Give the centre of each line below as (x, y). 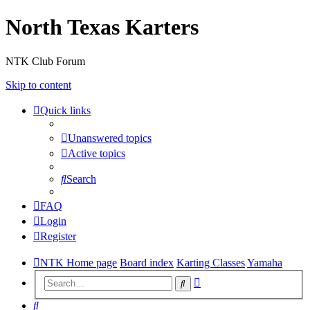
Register (58, 236)
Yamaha (265, 262)
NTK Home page (79, 262)
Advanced (222, 280)
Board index (147, 262)
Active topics (97, 153)
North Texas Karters (102, 27)
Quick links (65, 110)
